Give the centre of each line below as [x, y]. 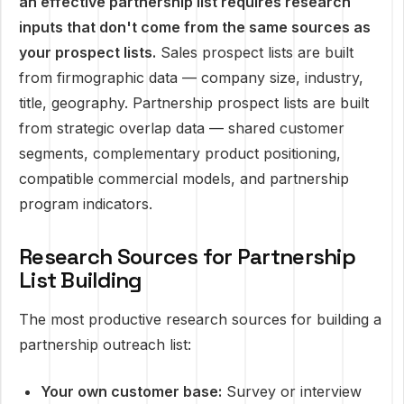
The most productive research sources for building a [200, 319]
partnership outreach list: [105, 344]
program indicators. [86, 204]
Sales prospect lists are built [255, 52]
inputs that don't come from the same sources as [195, 27]
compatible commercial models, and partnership [184, 179]
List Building [81, 280]
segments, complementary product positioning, [180, 153]
